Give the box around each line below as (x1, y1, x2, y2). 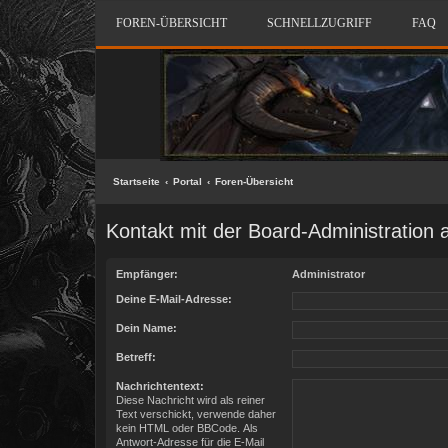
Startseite (113, 176, 160, 187)
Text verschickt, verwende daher (116, 408, 276, 420)
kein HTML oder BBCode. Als (116, 422, 258, 434)
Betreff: (116, 351, 156, 363)
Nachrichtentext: (116, 380, 204, 392)
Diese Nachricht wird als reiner (116, 394, 265, 406)
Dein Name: (116, 322, 177, 334)
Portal (173, 176, 202, 187)
